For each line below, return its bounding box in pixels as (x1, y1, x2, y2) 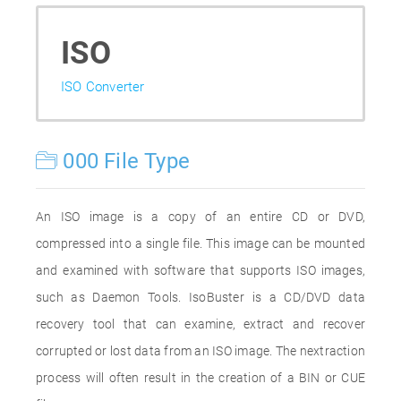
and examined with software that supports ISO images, (36, 263, 365, 277)
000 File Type (57, 149, 191, 174)
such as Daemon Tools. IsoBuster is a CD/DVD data (36, 290, 365, 304)
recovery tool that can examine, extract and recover (36, 317, 365, 331)
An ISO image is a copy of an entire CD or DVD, (36, 209, 365, 224)
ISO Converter (61, 79, 145, 95)
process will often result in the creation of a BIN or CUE (36, 371, 365, 385)
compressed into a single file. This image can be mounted (36, 236, 365, 251)
